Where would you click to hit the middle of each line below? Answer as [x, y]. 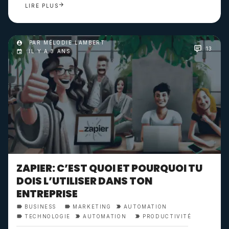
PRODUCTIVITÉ [167, 216]
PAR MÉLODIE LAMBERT [66, 43]
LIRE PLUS [42, 6]
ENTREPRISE [47, 194]
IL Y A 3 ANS [50, 52]
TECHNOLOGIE [48, 216]
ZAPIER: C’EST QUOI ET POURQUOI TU [109, 168]
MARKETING [92, 207]
